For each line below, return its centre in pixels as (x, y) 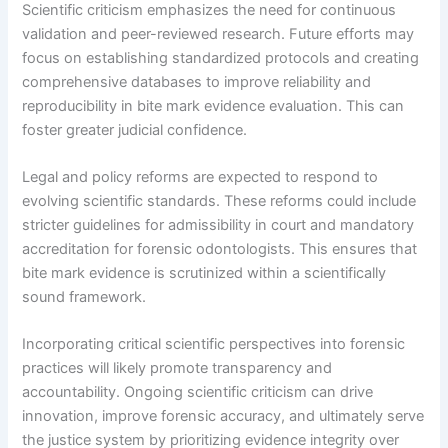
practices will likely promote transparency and (177, 368)
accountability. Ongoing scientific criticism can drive (198, 392)
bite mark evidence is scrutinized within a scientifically (204, 272)
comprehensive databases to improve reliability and (197, 81)
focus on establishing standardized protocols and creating (221, 57)
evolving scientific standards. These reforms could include (219, 200)
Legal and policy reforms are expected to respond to (200, 176)
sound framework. (84, 296)
